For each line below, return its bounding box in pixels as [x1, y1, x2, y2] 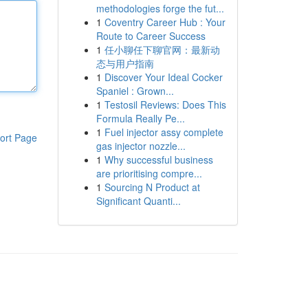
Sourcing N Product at [104, 180, 200, 194]
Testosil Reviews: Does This [104, 98, 226, 111]
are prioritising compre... [96, 166, 202, 180]
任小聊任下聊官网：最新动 [104, 43, 220, 56]
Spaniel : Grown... [96, 84, 174, 98]
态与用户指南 [96, 56, 154, 70]
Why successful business [104, 153, 213, 166]
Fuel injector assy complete [104, 125, 223, 139]
